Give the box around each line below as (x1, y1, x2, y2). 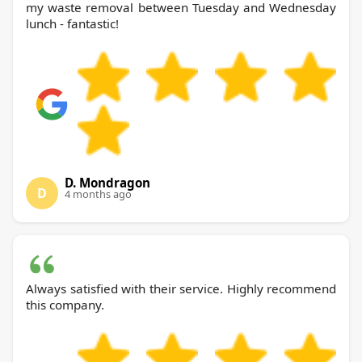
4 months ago (65, 187, 132, 202)
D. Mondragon (65, 175, 150, 192)
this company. (26, 297, 104, 314)
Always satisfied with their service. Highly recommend (26, 280, 336, 297)
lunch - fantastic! (26, 15, 119, 32)
